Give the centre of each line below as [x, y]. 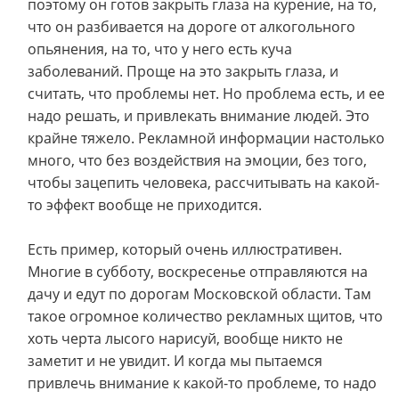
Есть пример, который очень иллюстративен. [185, 249]
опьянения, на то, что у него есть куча [160, 49]
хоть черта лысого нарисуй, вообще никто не [185, 338]
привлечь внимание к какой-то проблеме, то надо [202, 383]
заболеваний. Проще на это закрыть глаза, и [183, 71]
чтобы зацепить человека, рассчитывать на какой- [204, 183]
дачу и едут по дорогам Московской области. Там [199, 294]
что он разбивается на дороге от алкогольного [191, 27]
